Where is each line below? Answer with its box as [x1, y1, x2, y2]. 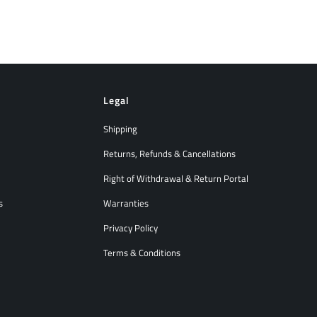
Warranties [103, 195, 149, 210]
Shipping [103, 121, 137, 136]
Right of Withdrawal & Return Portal [103, 171, 248, 185]
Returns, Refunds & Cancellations [103, 146, 236, 161]
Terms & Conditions [103, 245, 180, 260]
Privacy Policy [103, 220, 158, 235]
